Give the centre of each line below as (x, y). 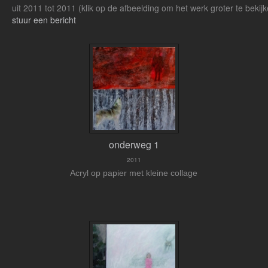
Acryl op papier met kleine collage (134, 173)
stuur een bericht (44, 20)
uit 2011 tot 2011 (45, 8)
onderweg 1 (134, 145)
